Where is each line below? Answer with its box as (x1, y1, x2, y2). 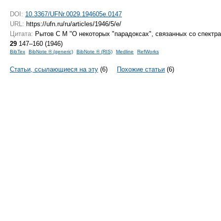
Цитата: (10, 30, 33, 37)
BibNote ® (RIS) (76, 48, 112, 54)
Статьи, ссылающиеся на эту (10, 65, 98, 73)
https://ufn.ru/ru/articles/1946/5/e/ (24, 20, 121, 28)
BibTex (10, 48, 25, 54)
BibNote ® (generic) (29, 48, 73, 54)
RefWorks (137, 48, 159, 54)
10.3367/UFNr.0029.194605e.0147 (25, 10, 122, 18)
